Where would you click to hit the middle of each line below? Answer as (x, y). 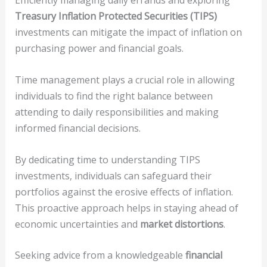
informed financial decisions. (77, 128)
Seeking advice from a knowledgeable (100, 255)
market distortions (181, 224)
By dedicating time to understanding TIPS (107, 159)
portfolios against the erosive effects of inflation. (124, 192)
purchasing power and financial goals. (99, 49)
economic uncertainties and (77, 224)
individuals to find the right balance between (114, 96)
